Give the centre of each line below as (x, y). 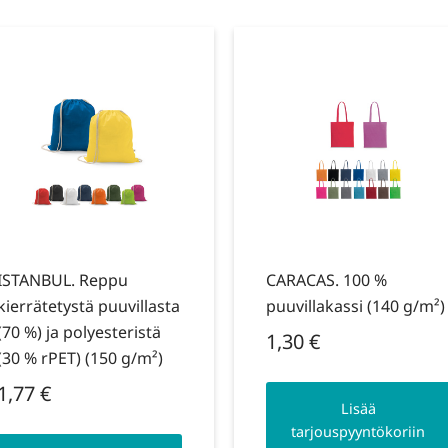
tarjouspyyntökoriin (358, 431)
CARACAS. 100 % (326, 280)
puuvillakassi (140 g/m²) (355, 306)
